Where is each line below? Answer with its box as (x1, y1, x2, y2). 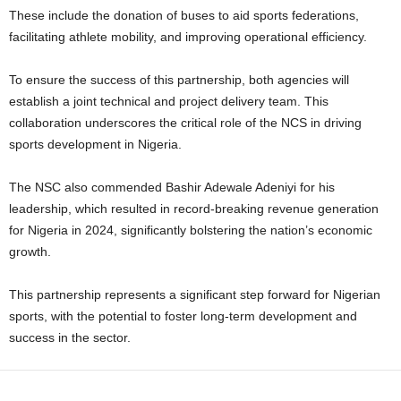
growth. (9, 243, 51, 259)
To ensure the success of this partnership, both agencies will (9, 72, 349, 87)
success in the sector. (9, 329, 131, 345)
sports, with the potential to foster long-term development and (9, 308, 357, 323)
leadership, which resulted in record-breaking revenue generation (9, 200, 379, 216)
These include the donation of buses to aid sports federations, (9, 7, 359, 22)
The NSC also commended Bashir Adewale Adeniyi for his (9, 179, 335, 194)
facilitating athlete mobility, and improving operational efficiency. (9, 29, 367, 44)
